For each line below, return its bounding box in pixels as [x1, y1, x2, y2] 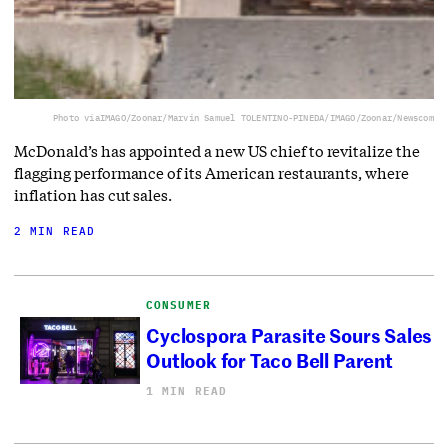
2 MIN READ [14, 223, 96, 238]
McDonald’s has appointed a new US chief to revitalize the [14, 140, 421, 161]
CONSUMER [146, 297, 211, 312]
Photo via [52, 111, 100, 123]
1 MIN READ [146, 383, 228, 398]
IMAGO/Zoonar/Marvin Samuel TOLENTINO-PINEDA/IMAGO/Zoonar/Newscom [99, 111, 434, 123]
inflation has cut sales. [14, 184, 173, 205]
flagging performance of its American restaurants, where [14, 162, 410, 183]
